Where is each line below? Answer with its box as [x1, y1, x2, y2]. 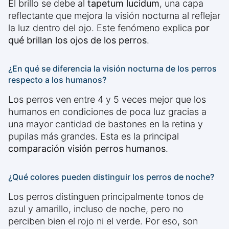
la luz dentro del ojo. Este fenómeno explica [8, 22, 195, 34]
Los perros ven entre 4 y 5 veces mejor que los [8, 94, 206, 105]
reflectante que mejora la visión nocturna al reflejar [8, 10, 220, 21]
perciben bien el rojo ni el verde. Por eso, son [8, 216, 198, 227]
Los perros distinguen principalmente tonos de [8, 191, 203, 202]
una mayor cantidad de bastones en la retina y [8, 119, 203, 130]
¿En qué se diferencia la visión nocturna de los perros [8, 63, 217, 74]
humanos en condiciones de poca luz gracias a [8, 106, 207, 118]
